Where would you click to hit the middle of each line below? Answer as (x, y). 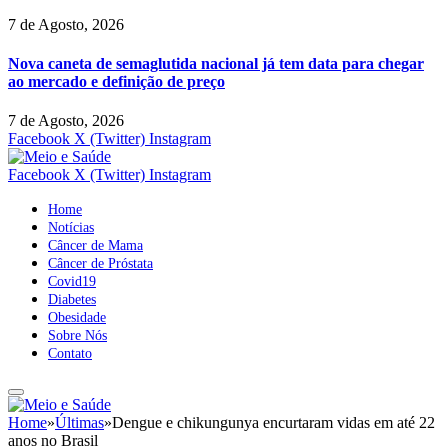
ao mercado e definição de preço (116, 81)
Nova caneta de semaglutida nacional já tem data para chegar (216, 63)
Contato (70, 354)
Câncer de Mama (95, 246)
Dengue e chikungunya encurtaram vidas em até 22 (273, 423)
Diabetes (72, 300)
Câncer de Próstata (100, 264)
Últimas (79, 423)
